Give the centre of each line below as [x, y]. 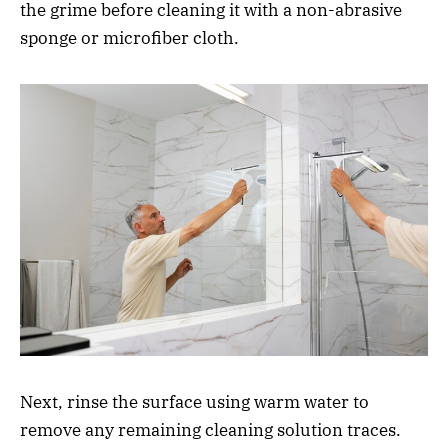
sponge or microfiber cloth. [131, 37]
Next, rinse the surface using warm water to [194, 401]
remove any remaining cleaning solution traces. [210, 429]
